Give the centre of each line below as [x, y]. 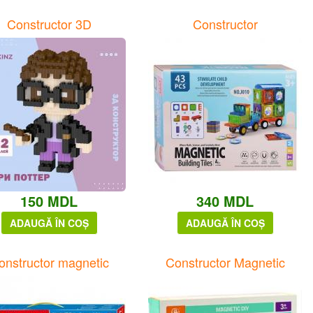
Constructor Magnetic [225, 262]
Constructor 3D [49, 24]
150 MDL [49, 201]
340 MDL [225, 201]
